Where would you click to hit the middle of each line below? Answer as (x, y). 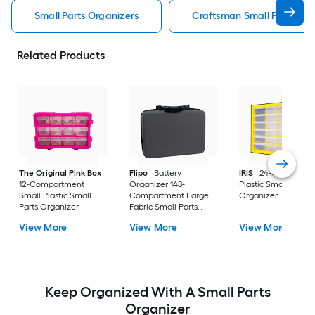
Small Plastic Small (56, 196)
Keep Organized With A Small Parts (157, 292)
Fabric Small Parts (163, 207)
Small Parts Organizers (87, 16)
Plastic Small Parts (274, 185)
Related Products (61, 55)
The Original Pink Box (60, 173)
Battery (167, 173)
